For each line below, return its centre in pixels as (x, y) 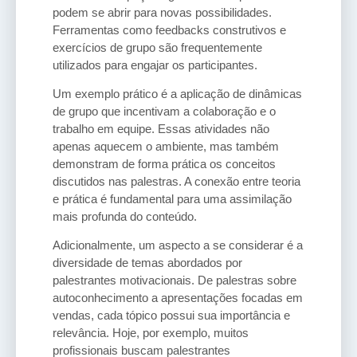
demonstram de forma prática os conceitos (164, 163)
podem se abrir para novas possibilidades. (162, 12)
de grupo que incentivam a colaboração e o (164, 111)
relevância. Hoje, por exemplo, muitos (151, 333)
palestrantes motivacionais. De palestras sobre (175, 280)
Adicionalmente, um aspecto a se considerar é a (178, 245)
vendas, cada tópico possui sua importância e (171, 316)
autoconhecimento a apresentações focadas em (178, 298)
